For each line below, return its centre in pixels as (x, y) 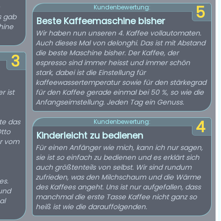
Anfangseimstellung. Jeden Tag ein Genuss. (110, 102)
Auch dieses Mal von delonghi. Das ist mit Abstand (120, 43)
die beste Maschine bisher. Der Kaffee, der (107, 53)
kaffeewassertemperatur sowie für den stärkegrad (121, 82)
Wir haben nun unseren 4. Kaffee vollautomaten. (118, 33)
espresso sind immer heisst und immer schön (113, 63)
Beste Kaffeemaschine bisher (101, 21)
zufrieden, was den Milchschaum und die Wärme (118, 177)
